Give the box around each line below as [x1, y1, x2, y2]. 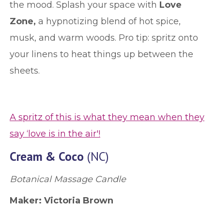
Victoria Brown [42, 195, 113, 206]
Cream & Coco [10, 149, 84, 164]
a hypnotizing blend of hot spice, [38, 16, 181, 27]
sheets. [10, 65, 40, 76]
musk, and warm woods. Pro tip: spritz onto [10, 32, 198, 43]
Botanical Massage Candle [10, 174, 126, 185]
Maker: [10, 195, 42, 206]
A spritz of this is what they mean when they [10, 112, 204, 123]
